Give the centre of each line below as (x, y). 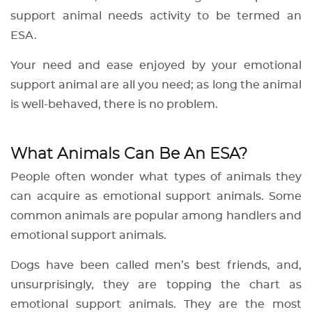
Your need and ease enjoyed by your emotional (156, 66)
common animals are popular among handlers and (156, 216)
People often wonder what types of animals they (156, 177)
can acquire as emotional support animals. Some (156, 197)
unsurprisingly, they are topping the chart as (156, 285)
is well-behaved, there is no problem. (116, 105)
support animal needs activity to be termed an (156, 16)
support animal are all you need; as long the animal (156, 85)
